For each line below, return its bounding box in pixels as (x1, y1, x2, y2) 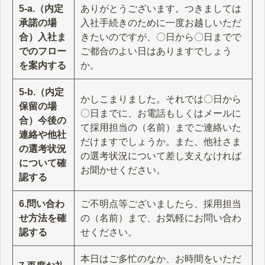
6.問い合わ (19, 198, 64, 209)
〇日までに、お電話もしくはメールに (80, 108, 241, 118)
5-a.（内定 (19, 3, 63, 14)
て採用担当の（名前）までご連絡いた (80, 122, 241, 132)
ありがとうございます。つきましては (80, 3, 241, 14)
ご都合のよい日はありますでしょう (80, 46, 232, 56)
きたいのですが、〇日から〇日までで (80, 31, 241, 42)
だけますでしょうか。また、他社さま (80, 136, 241, 147)
